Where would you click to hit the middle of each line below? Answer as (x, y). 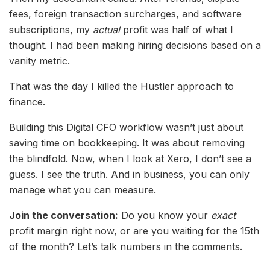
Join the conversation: (64, 215)
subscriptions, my (51, 29)
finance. (27, 102)
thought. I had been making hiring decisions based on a (135, 45)
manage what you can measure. (83, 190)
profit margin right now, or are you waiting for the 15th (134, 231)
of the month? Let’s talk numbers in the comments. (126, 246)
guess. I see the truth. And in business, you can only (129, 174)
